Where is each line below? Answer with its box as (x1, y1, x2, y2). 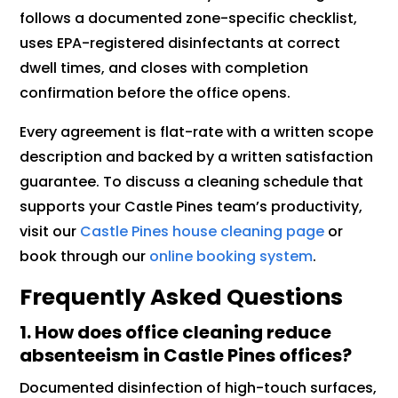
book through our (20, 246, 150, 267)
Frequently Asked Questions (20, 282, 344, 314)
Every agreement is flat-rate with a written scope (20, 122, 374, 143)
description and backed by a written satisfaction (20, 147, 374, 168)
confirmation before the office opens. (20, 83, 291, 104)
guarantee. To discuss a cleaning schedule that (20, 171, 364, 193)
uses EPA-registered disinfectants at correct (20, 33, 341, 54)
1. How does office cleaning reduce (20, 320, 332, 346)
